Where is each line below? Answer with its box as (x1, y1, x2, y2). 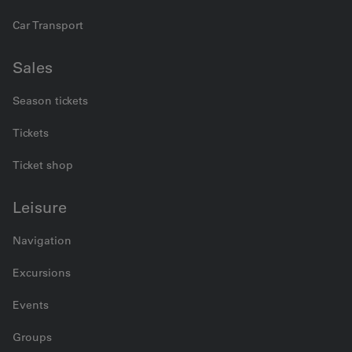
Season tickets (13, 93, 88, 108)
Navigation (13, 233, 71, 247)
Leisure (13, 198, 67, 217)
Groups (13, 330, 52, 344)
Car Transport (13, 18, 83, 32)
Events (13, 298, 49, 312)
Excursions (13, 266, 71, 280)
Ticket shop (13, 158, 73, 172)
